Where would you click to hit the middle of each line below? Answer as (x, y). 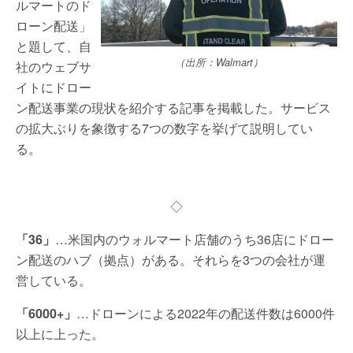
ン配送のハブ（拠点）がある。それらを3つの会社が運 (171, 260)
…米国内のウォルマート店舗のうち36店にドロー (195, 239)
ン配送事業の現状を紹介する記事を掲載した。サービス (173, 108)
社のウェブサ (54, 67)
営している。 (54, 280)
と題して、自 (54, 46)
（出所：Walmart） (219, 62)
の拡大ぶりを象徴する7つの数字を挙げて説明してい (164, 128)
